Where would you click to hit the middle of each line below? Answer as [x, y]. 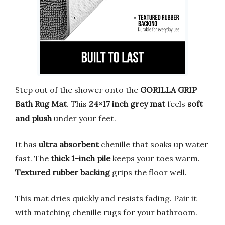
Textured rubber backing [63, 173]
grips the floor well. [148, 173]
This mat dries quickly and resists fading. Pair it [106, 199]
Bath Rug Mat [41, 104]
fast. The [33, 158]
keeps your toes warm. [155, 158]
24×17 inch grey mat [127, 104]
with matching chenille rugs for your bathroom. [106, 213]
